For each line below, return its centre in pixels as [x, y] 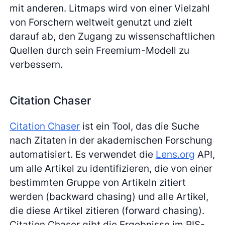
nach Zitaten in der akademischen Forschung [111, 140]
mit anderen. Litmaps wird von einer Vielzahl [110, 8]
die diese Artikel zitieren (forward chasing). [107, 210]
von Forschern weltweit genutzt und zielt [101, 22]
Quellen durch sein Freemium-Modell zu [100, 50]
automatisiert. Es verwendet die [83, 154]
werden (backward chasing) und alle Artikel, [109, 196]
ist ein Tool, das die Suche [140, 126]
